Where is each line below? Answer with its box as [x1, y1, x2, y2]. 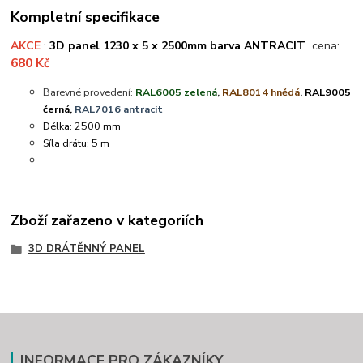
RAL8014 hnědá [222, 85, 301, 100]
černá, [43, 102, 75, 117]
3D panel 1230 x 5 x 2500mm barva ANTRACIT [49, 38, 310, 54]
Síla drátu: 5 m [43, 136, 110, 151]
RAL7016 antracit [75, 102, 164, 117]
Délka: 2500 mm [43, 119, 122, 134]
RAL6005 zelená [133, 85, 218, 100]
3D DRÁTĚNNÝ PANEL [28, 241, 145, 257]
